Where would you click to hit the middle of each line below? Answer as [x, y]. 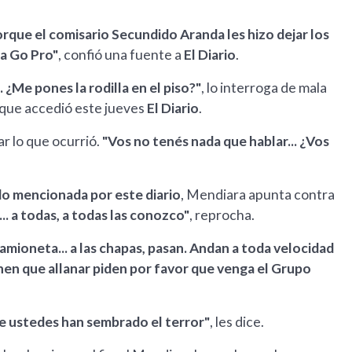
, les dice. [237, 322]
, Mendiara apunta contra [258, 195]
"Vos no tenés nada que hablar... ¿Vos [216, 141]
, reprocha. [222, 215]
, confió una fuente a [121, 55]
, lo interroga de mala [264, 88]
